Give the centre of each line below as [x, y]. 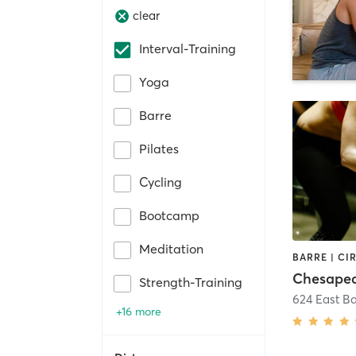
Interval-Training [188, 48]
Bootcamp [169, 215]
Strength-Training [191, 282]
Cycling [161, 182]
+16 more [139, 311]
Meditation [171, 248]
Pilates [159, 148]
